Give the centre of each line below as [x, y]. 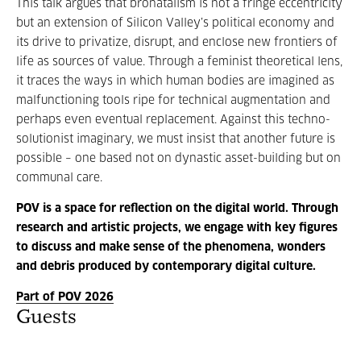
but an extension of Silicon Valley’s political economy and [175, 23]
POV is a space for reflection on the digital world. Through [177, 209]
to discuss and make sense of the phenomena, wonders [171, 247]
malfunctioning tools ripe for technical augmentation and [173, 101]
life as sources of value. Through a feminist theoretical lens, [179, 62]
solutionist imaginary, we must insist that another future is [176, 139]
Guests [46, 318]
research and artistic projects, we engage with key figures [177, 228]
